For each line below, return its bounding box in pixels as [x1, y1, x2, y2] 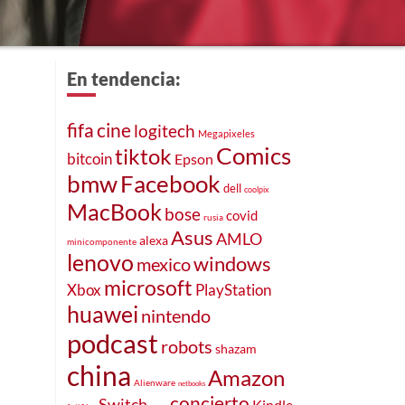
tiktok [115, 143, 172, 169]
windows [193, 250, 271, 276]
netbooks [178, 378, 205, 388]
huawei [67, 299, 138, 327]
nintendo [141, 304, 211, 326]
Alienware [134, 376, 175, 388]
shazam [215, 341, 257, 356]
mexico [137, 252, 191, 275]
